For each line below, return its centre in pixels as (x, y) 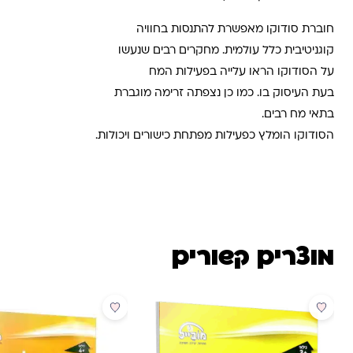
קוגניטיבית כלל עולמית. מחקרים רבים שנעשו (226, 51)
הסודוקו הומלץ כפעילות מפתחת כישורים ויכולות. (215, 136)
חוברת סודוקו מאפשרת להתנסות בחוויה (235, 30)
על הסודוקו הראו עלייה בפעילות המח (242, 72)
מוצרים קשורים (253, 257)
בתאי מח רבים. (298, 115)
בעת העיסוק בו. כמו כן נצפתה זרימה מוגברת (224, 94)
